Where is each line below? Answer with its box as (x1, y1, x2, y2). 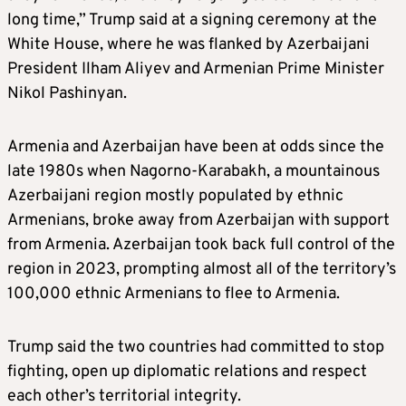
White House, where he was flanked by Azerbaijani (7, 34, 370, 55)
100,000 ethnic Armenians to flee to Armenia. (7, 283, 340, 304)
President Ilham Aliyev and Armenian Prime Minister (7, 58, 384, 80)
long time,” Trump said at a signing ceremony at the (7, 9, 377, 31)
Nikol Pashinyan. (7, 82, 127, 104)
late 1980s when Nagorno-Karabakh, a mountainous (7, 160, 380, 182)
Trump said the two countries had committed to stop (7, 336, 384, 358)
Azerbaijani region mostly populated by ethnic (7, 185, 343, 207)
